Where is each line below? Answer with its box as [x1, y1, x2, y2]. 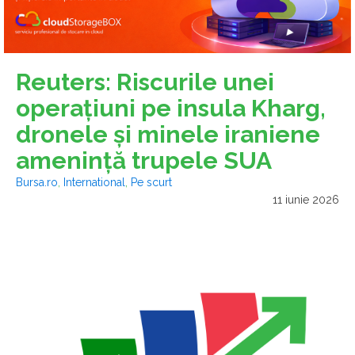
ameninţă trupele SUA [16, 146, 272, 174]
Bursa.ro [16, 175, 58, 189]
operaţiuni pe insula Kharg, [16, 94, 326, 122]
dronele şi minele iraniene [16, 120, 320, 148]
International [63, 175, 125, 189]
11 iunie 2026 [273, 193, 339, 206]
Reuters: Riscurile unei [16, 67, 274, 96]
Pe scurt [131, 175, 172, 189]
